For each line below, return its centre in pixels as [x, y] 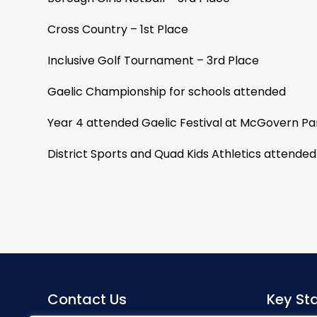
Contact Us [87, 299]
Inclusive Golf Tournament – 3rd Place [153, 60]
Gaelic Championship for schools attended [167, 92]
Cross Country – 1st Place [118, 29]
